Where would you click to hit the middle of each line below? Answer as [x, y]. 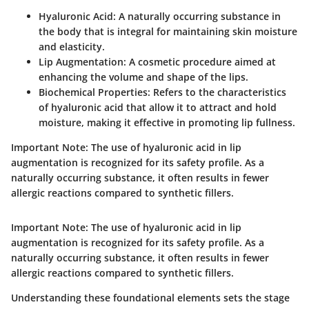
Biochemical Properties [93, 92]
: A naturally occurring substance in [197, 17]
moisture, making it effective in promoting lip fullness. [167, 123]
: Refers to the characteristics [217, 92]
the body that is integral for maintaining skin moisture [168, 32]
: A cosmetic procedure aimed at [200, 62]
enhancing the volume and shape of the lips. [143, 77]
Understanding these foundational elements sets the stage [150, 298]
